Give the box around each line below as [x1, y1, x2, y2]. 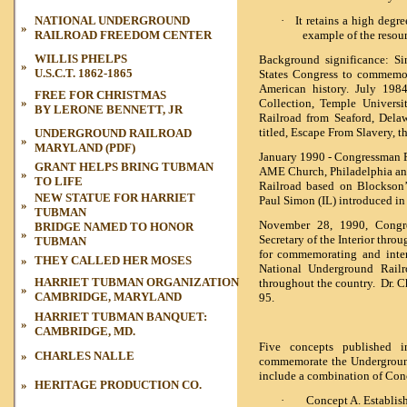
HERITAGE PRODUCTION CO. [35, 378, 202, 392]
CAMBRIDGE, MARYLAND [35, 290, 182, 303]
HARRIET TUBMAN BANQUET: [35, 310, 207, 323]
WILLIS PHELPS [35, 52, 127, 65]
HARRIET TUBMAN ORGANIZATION [35, 275, 239, 289]
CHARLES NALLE [35, 349, 134, 362]
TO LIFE [35, 174, 83, 188]
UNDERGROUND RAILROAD [35, 126, 194, 140]
